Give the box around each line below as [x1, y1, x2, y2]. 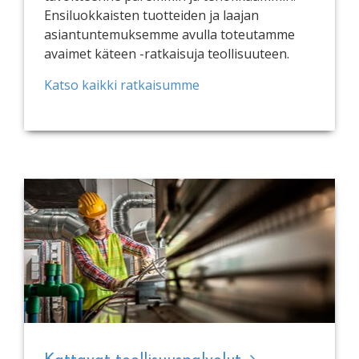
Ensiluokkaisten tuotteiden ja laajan [44, 6, 259, 24]
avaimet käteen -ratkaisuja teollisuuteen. [44, 44, 289, 63]
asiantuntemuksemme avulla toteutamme [44, 25, 295, 43]
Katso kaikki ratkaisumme [44, 75, 200, 94]
